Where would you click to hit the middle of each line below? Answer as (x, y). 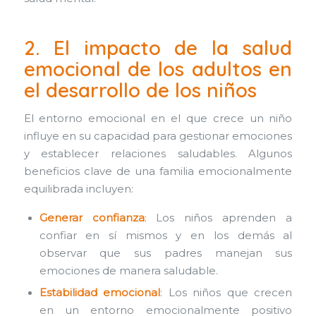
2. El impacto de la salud (158, 48)
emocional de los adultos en (158, 69)
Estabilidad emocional (100, 292)
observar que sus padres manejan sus (166, 253)
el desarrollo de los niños (140, 90)
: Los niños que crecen (226, 292)
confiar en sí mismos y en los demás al (166, 235)
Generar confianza (92, 218)
